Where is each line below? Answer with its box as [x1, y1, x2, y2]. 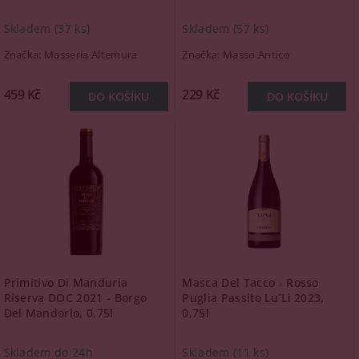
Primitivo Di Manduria [3, 275, 128, 290]
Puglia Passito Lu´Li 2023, [182, 290, 325, 305]
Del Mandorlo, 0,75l [3, 305, 114, 321]
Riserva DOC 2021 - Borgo [3, 290, 147, 305]
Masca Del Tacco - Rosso [182, 275, 319, 290]
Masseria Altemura [44, 47, 138, 62]
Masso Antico [222, 47, 290, 62]
